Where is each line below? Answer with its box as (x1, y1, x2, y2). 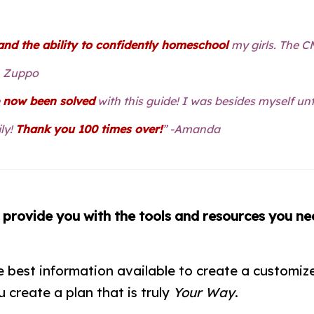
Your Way (170, 283, 235, 301)
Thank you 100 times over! (15, 121, 162, 136)
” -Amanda (162, 121, 220, 136)
